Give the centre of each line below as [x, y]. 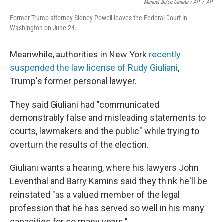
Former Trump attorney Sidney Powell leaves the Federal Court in [99, 18]
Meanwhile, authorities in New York [79, 55]
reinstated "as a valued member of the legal [95, 195]
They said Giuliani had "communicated [84, 105]
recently [165, 55]
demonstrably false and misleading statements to [108, 118]
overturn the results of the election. [79, 145]
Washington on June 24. [43, 28]
